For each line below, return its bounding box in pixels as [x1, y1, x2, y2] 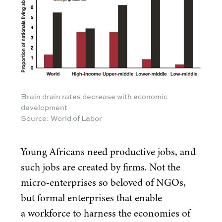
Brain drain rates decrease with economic [21, 91, 167, 102]
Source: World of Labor [21, 112, 102, 123]
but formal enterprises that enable [21, 190, 162, 205]
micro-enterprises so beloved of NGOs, [21, 175, 186, 190]
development [21, 102, 67, 112]
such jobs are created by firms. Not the [21, 160, 180, 174]
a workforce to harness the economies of [21, 206, 190, 221]
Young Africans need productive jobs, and [21, 144, 196, 159]
